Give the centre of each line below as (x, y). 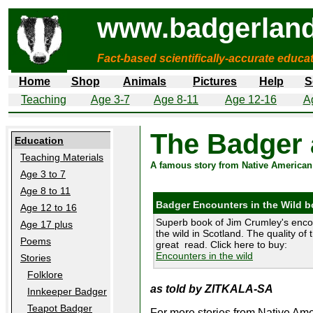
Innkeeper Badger (67, 291)
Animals (145, 81)
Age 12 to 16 (49, 208)
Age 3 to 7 (43, 174)
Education (39, 140)
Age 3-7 (110, 100)
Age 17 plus (46, 224)
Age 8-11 (176, 100)
